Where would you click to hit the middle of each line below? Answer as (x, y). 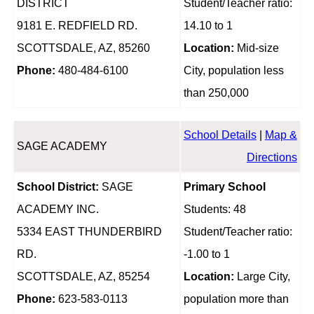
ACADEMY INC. (57, 210)
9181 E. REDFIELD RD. (77, 26)
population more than (236, 299)
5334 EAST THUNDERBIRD (89, 232)
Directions (272, 158)
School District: (57, 187)
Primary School (224, 187)
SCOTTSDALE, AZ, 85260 (83, 48)
